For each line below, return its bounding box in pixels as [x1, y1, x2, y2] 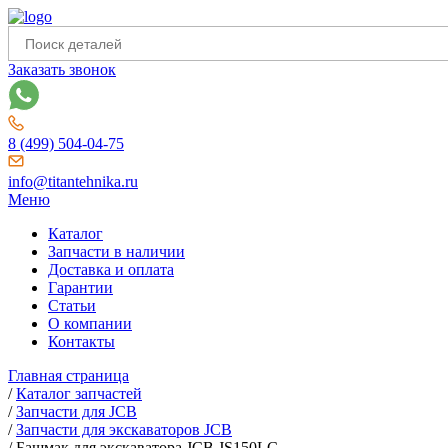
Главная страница [8, 367, 129, 384]
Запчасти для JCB [16, 403, 137, 420]
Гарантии [48, 279, 113, 296]
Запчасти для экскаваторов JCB [16, 421, 232, 438]
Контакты [48, 333, 115, 350]
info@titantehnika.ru [8, 173, 138, 190]
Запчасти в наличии [48, 243, 185, 260]
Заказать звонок [8, 61, 116, 78]
